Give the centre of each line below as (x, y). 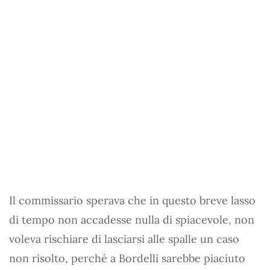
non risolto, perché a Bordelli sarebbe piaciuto (127, 258)
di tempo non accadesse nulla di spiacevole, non (132, 220)
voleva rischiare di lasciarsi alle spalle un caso (124, 239)
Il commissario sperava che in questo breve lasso (132, 200)
